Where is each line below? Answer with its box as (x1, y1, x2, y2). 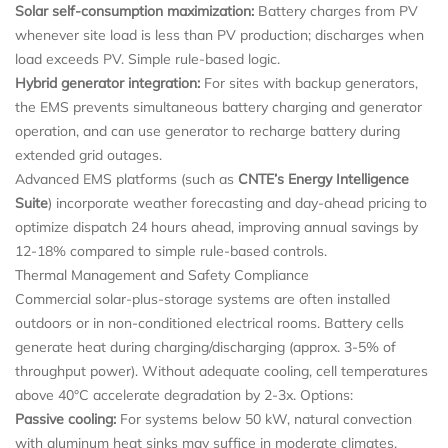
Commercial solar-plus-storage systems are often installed (15, 289, 390, 308)
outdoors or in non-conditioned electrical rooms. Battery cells (15, 313, 404, 332)
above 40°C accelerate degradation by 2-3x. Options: (15, 385, 353, 404)
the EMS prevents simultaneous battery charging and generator (15, 97, 422, 116)
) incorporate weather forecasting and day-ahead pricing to (48, 193, 427, 212)
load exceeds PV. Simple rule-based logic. (15, 49, 280, 68)
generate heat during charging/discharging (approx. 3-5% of (15, 337, 396, 356)
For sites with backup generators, (200, 73, 418, 92)
